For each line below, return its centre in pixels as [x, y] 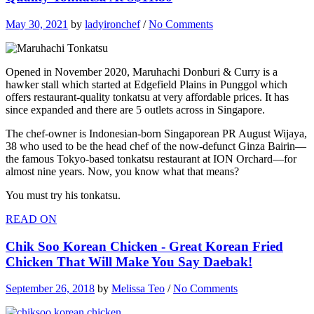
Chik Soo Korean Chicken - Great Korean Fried [144, 246]
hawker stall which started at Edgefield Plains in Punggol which [146, 84]
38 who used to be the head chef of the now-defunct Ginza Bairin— [156, 146]
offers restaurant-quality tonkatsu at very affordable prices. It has [147, 97]
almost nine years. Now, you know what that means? [122, 171]
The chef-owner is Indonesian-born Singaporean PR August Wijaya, [156, 133]
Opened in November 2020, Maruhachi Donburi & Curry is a [142, 71]
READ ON [31, 219]
